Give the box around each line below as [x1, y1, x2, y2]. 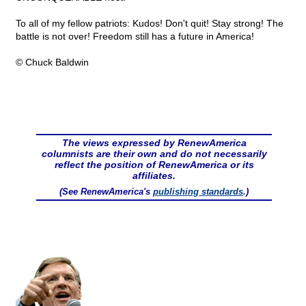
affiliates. [133, 170, 176, 182]
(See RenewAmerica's [59, 186, 153, 197]
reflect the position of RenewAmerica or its [54, 159, 254, 171]
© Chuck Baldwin [16, 57, 89, 68]
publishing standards [153, 186, 243, 197]
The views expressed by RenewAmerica [61, 137, 247, 149]
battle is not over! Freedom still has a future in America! [16, 31, 254, 42]
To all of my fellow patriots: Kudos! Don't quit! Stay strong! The [16, 18, 283, 29]
